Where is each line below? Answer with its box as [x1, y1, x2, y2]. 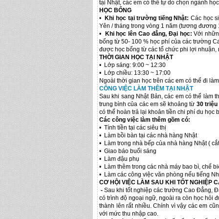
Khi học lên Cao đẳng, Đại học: [105, 30, 192, 37]
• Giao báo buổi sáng [99, 148, 156, 154]
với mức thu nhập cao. [99, 210, 158, 217]
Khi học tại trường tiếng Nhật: [105, 15, 189, 22]
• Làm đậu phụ [99, 155, 139, 162]
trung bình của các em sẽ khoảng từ [99, 101, 197, 108]
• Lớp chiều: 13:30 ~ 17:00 [99, 69, 171, 76]
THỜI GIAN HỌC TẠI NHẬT [99, 54, 173, 61]
